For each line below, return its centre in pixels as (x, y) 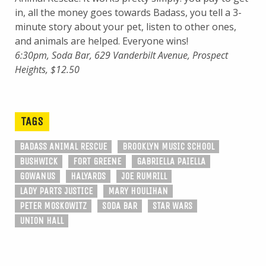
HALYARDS (88, 176)
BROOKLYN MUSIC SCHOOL (168, 146)
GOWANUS (37, 176)
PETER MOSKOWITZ (53, 206)
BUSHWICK (39, 161)
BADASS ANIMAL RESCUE (63, 146)
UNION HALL (42, 221)
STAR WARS (172, 206)
